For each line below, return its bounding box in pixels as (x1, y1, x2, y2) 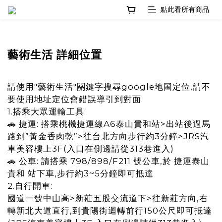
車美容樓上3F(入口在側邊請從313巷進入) (7, 144, 174, 154)
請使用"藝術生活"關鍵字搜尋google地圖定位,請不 (7, 82, 211, 92)
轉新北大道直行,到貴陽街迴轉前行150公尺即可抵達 (7, 206, 212, 216)
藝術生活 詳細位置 (7, 48, 102, 61)
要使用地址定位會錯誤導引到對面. (7, 94, 143, 104)
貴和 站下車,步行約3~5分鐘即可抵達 (7, 168, 154, 178)
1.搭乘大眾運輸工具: (7, 107, 86, 116)
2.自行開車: (7, 181, 53, 191)
